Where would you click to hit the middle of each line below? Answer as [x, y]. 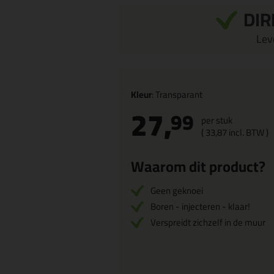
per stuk [217, 120]
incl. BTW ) [248, 132]
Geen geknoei [177, 191]
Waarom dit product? [198, 167]
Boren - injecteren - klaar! [200, 206]
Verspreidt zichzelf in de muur [208, 222]
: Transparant [177, 94]
